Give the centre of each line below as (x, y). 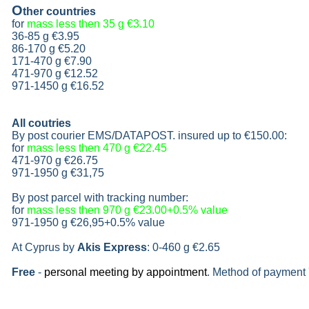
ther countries (59, 11)
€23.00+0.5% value (180, 210)
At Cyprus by (44, 247)
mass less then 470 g (80, 148)
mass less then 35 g (77, 24)
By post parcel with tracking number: (100, 198)
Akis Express (112, 247)
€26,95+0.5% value (118, 222)
